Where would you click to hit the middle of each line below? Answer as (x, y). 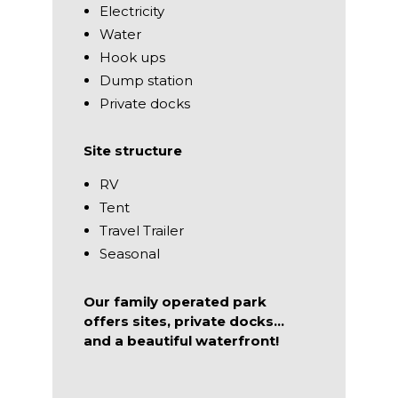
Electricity (132, 11)
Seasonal (130, 253)
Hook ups (132, 57)
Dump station (146, 80)
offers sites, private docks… (184, 321)
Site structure (133, 150)
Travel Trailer (142, 230)
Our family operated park (175, 301)
